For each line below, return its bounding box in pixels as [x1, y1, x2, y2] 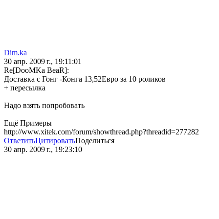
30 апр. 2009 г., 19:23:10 [4, 145, 82, 154]
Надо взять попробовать [4, 101, 85, 110]
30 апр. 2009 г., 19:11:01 [4, 57, 82, 66]
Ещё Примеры [4, 119, 52, 128]
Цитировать [35, 136, 75, 145]
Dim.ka [4, 48, 27, 57]
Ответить [4, 136, 35, 145]
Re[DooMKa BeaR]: [4, 66, 69, 75]
